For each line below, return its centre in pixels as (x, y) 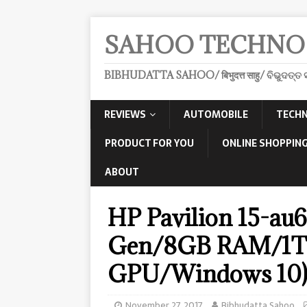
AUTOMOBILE (216, 114)
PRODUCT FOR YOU (149, 143)
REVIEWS (125, 114)
